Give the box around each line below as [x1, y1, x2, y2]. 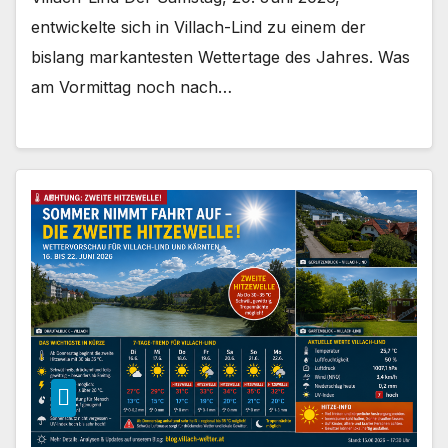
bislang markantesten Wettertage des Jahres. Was [31, 47, 410, 68]
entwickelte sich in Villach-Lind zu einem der [31, 17, 366, 38]
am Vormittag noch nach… [31, 77, 232, 98]
